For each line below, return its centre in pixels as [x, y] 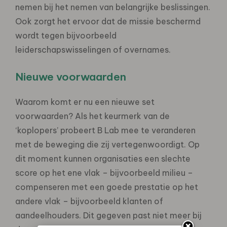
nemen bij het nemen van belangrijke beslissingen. [113, 7]
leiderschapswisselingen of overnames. [93, 49]
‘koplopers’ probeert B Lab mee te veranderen [105, 130]
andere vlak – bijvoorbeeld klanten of [89, 201]
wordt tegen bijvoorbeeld [66, 35]
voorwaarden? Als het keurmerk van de [92, 116]
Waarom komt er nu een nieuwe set [85, 102]
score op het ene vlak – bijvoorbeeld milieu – [104, 173]
